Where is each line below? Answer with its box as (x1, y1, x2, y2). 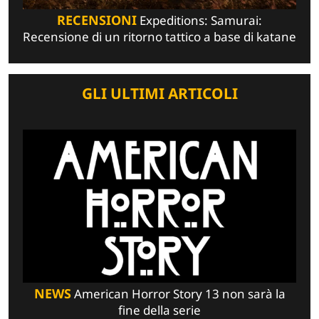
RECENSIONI (57, 11, 137, 28)
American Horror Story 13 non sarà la (70, 286, 286, 303)
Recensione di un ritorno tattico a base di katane (23, 28, 296, 45)
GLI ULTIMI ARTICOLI (81, 83, 238, 103)
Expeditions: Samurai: (137, 11, 262, 28)
